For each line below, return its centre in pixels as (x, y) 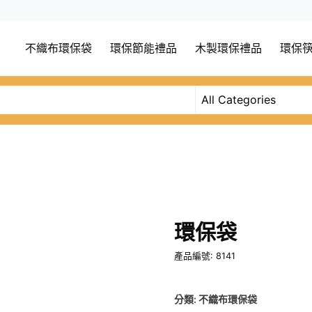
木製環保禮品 (228, 49)
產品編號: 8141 (205, 256)
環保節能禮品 (143, 49)
